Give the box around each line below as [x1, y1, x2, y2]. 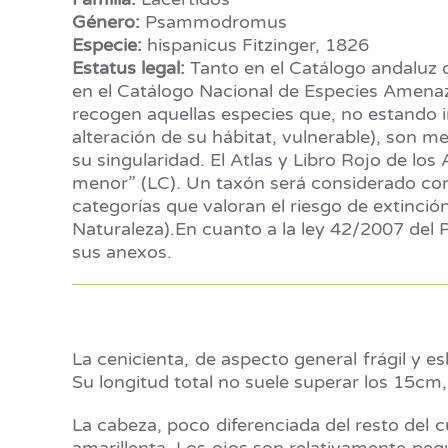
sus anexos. [72, 241, 172, 263]
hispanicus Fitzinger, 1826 [142, 34, 369, 56]
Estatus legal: [72, 57, 185, 79]
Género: [72, 11, 140, 33]
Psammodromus [140, 11, 287, 33]
